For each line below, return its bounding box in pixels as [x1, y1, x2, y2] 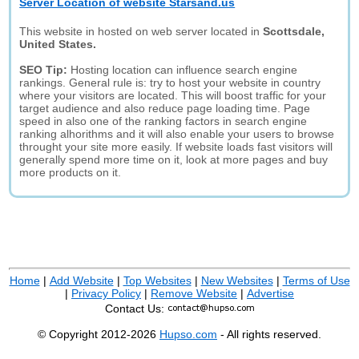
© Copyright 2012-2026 [38, 328, 159, 341]
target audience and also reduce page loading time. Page [19, 102, 311, 115]
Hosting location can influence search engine [71, 63, 298, 76]
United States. [19, 38, 97, 50]
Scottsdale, [263, 25, 325, 38]
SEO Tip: [19, 63, 71, 76]
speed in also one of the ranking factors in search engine [19, 115, 308, 127]
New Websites [200, 274, 273, 287]
